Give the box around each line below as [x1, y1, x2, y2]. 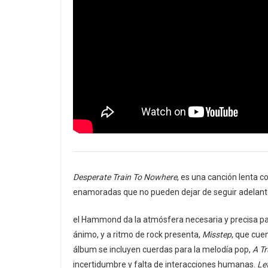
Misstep [202, 230, 232, 240]
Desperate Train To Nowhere [73, 172, 177, 182]
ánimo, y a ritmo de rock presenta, [73, 230, 202, 240]
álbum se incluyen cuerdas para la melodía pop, [73, 245, 252, 255]
